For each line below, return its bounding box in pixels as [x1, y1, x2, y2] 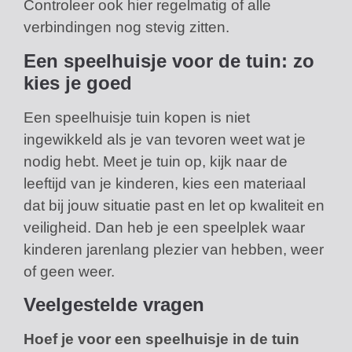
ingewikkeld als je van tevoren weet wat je [24, 130, 306, 148]
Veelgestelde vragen [24, 294, 204, 316]
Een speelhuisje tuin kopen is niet [24, 108, 250, 126]
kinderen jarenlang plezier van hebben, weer [24, 240, 324, 258]
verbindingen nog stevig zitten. [24, 19, 229, 36]
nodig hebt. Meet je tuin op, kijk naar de [24, 152, 288, 170]
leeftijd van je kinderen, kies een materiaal [24, 174, 306, 192]
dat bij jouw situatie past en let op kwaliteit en [24, 196, 324, 214]
